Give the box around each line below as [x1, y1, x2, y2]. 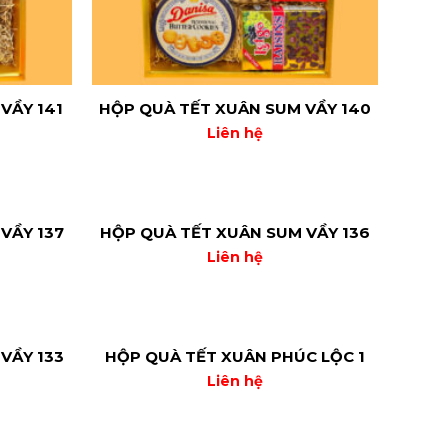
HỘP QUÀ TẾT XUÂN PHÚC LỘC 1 [105, 346, 365, 366]
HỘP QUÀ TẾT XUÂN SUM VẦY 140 [99, 98, 371, 118]
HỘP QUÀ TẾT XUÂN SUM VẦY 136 [100, 222, 370, 242]
